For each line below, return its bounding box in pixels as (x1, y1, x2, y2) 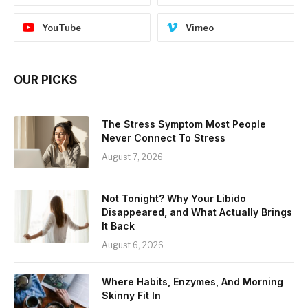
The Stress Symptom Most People (102, 118, 266, 130)
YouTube (42, 21, 81, 33)
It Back (102, 219, 135, 232)
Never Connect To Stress (102, 131, 225, 144)
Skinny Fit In (102, 289, 161, 301)
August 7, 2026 (102, 151, 163, 162)
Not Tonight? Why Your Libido (102, 192, 246, 204)
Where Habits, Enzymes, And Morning (102, 275, 283, 287)
